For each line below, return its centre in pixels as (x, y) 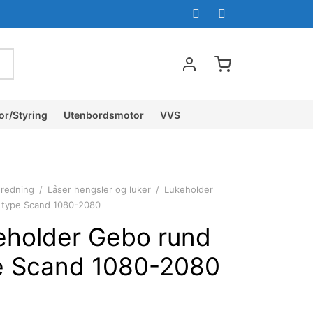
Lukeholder (187, 189)
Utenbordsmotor (104, 115)
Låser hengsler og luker (99, 189)
